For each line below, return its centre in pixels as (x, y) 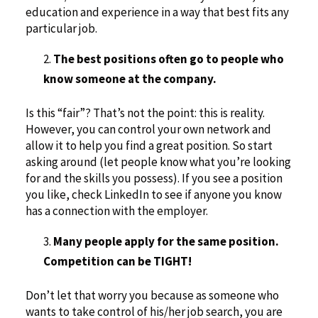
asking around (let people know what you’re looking (158, 162)
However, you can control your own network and (148, 130)
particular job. (61, 29)
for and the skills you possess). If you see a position (154, 179)
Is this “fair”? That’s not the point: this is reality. (145, 113)
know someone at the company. (130, 79)
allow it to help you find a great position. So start (149, 146)
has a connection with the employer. (116, 211)
